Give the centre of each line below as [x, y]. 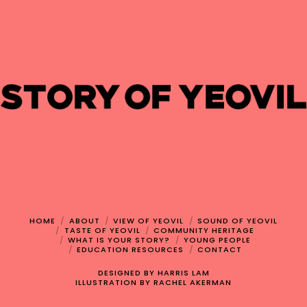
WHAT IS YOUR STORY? [119, 240]
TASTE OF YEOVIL [102, 230]
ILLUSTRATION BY [114, 282]
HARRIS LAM [183, 272]
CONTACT [219, 249]
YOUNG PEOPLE [217, 240]
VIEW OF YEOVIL [149, 220]
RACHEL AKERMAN [193, 282]
